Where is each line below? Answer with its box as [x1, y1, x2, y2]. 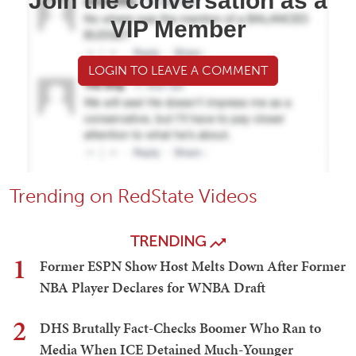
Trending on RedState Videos [10, 184, 257, 208]
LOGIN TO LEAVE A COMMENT [88, 63, 268, 79]
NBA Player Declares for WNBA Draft [40, 277, 265, 298]
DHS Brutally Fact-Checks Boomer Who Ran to [40, 318, 321, 339]
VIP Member [110, 16, 246, 43]
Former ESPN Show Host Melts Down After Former [40, 256, 346, 277]
